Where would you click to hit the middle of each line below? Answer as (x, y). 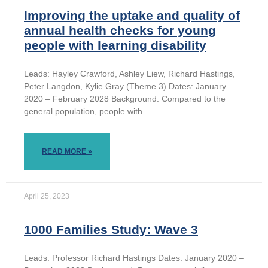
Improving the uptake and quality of (132, 16)
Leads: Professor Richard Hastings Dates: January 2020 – (134, 258)
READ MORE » (67, 152)
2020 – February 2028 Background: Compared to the (125, 99)
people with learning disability (115, 45)
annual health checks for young (120, 31)
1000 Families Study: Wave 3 (111, 230)
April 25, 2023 (47, 197)
